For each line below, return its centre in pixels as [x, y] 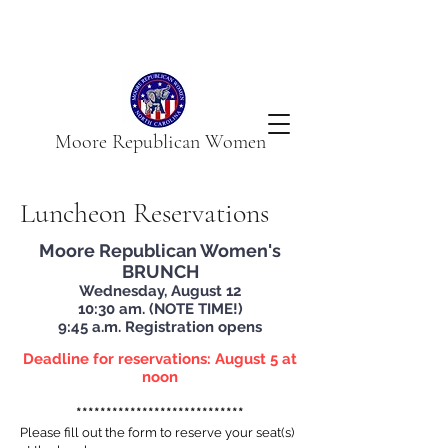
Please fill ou [59, 432]
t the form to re [143, 432]
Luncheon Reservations [144, 213]
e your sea [245, 432]
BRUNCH [160, 271]
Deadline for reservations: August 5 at [160, 359]
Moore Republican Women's [160, 250]
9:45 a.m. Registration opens [160, 327]
